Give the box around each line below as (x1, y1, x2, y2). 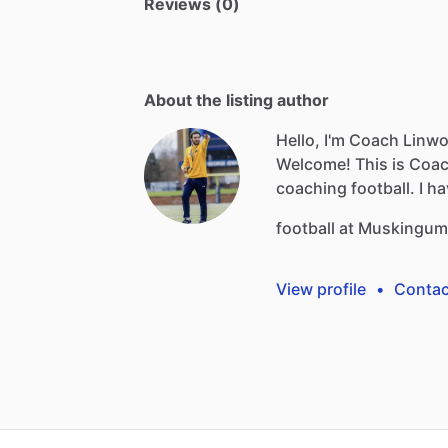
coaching (276, 177, 347, 198)
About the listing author (144, 89, 329, 110)
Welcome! (276, 153, 351, 174)
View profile (276, 278, 366, 299)
